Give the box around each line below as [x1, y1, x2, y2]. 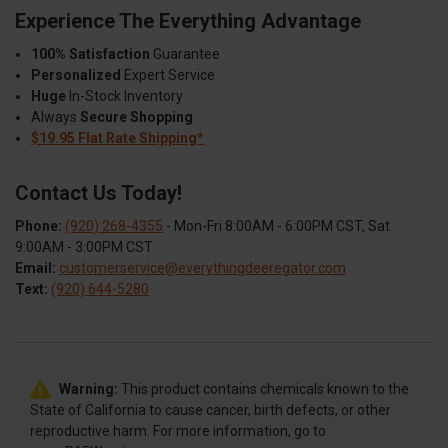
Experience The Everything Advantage [15, 8, 361, 33]
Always [31, 108, 81, 125]
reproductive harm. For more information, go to [30, 423, 326, 440]
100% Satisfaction [31, 45, 151, 62]
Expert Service [121, 66, 216, 83]
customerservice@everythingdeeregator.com [59, 259, 346, 276]
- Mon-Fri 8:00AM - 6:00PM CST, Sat [163, 217, 390, 234]
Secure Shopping [80, 108, 194, 125]
